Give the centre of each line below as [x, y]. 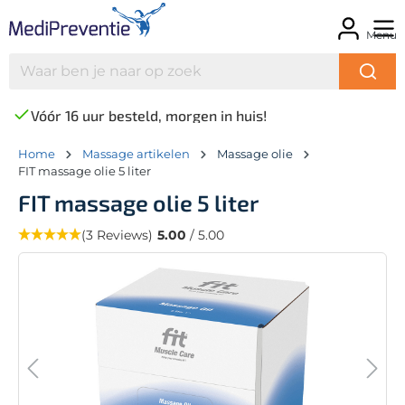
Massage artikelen [136, 153]
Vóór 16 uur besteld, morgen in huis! [149, 115]
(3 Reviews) [117, 235]
